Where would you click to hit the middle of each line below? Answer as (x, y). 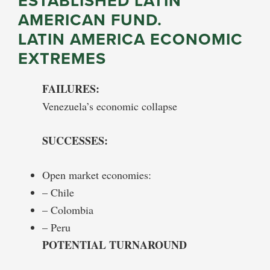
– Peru (56, 227)
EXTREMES (62, 58)
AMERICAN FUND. (90, 19)
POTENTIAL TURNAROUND (115, 244)
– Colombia (68, 209)
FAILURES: (71, 88)
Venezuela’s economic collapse (110, 106)
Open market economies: (97, 174)
